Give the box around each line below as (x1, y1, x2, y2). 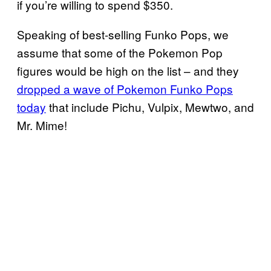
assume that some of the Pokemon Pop (17, 44, 223, 60)
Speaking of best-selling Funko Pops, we (17, 25, 229, 42)
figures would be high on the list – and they (17, 62, 239, 79)
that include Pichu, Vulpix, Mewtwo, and (46, 98, 254, 115)
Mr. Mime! (17, 116, 67, 133)
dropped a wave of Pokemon (17, 80, 170, 97)
